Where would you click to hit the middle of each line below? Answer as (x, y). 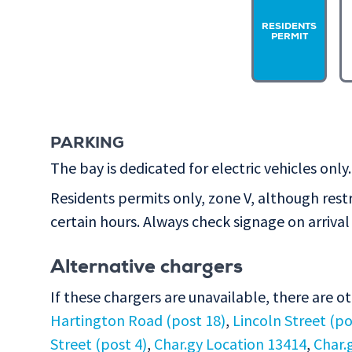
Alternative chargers (147, 269)
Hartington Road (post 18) (138, 321)
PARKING (87, 145)
